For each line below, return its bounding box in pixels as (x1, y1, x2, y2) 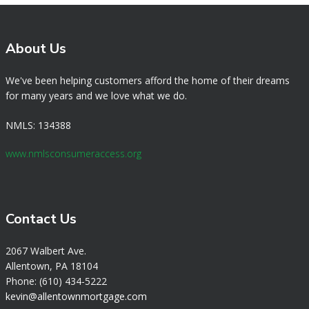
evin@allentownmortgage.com (10, 289, 147, 303)
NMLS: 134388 (6, 118, 71, 132)
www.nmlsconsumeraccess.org (6, 146, 141, 160)
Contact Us (6, 209, 77, 228)
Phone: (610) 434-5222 (6, 274, 107, 288)
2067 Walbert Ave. (6, 243, 86, 257)
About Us (6, 39, 66, 59)
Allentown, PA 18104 (6, 259, 98, 272)
